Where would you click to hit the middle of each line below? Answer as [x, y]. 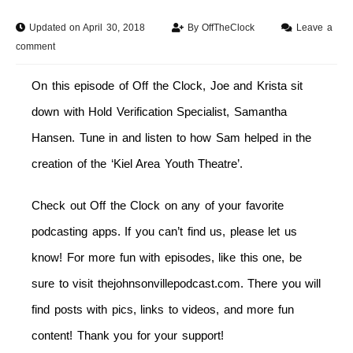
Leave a [314, 28]
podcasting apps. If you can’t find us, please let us [164, 232]
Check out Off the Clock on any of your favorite [158, 206]
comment [35, 47]
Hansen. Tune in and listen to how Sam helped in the [171, 138]
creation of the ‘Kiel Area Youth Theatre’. [137, 164]
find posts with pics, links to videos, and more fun [163, 310]
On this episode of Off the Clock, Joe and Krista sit [167, 86]
